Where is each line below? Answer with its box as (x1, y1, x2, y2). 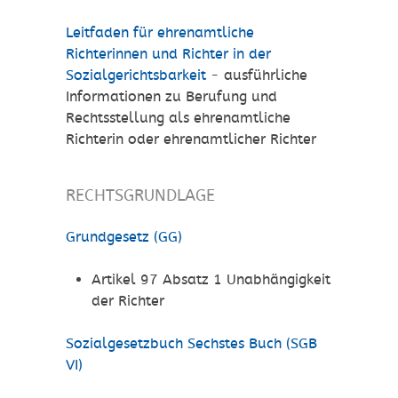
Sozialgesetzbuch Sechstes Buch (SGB (66, 335, 317, 353)
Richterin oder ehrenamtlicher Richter (66, 131, 316, 148)
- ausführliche (206, 67, 307, 84)
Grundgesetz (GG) (66, 228, 182, 246)
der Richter (91, 292, 164, 310)
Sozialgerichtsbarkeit (66, 67, 206, 84)
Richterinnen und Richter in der (66, 45, 271, 63)
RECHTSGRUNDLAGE (66, 186, 215, 205)
